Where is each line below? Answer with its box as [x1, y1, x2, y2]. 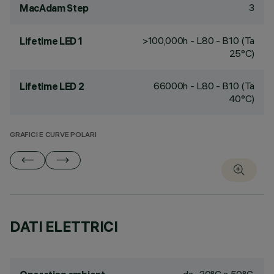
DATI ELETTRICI [10, 217, 118, 235]
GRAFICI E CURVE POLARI [10, 131, 97, 139]
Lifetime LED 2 [20, 80, 84, 92]
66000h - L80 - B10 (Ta [154, 80, 254, 92]
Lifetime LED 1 [20, 35, 83, 47]
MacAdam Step [20, 2, 89, 14]
